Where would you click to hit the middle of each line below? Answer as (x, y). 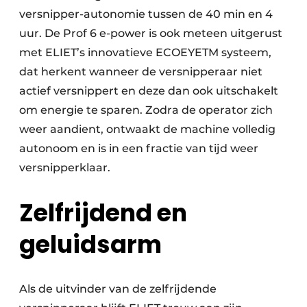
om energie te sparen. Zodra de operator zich (146, 110)
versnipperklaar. (66, 167)
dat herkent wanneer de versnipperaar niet (141, 71)
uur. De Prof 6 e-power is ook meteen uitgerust (151, 33)
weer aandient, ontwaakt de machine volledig (147, 129)
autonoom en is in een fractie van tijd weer (139, 148)
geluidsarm (90, 244)
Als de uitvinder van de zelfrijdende (118, 288)
